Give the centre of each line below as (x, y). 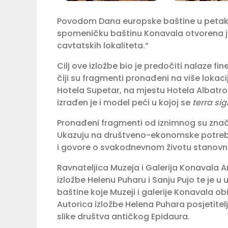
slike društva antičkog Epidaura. (123, 216)
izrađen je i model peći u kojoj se (125, 102)
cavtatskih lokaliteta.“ (103, 45)
